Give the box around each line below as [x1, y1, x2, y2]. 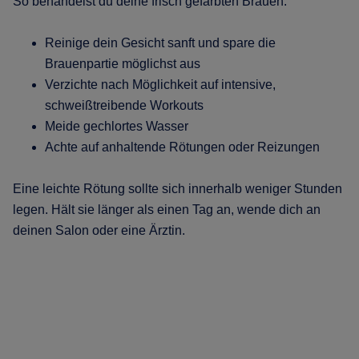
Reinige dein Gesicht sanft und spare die [45, 35, 276, 50]
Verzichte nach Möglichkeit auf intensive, [45, 77, 276, 91]
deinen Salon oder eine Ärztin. [13, 223, 185, 237]
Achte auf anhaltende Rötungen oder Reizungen [45, 139, 320, 154]
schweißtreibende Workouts [45, 98, 204, 112]
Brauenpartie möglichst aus [45, 56, 200, 71]
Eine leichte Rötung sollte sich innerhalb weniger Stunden [13, 181, 342, 196]
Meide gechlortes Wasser [45, 119, 188, 133]
